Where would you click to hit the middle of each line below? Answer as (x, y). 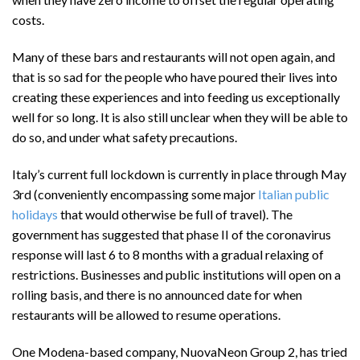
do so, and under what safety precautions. (125, 137)
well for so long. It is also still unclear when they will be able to (180, 117)
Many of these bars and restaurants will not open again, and (174, 57)
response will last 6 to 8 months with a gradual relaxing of (168, 254)
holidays (35, 214)
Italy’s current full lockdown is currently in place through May (179, 174)
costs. (28, 20)
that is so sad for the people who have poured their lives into (175, 77)
